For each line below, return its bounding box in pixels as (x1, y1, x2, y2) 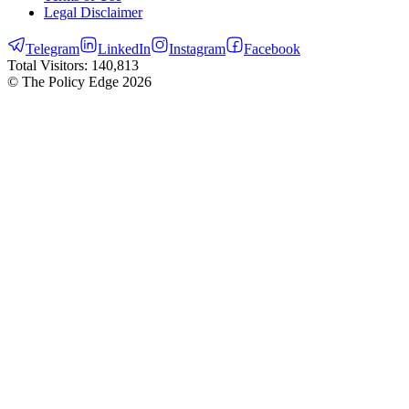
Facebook (244, 41, 300, 58)
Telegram (26, 41, 79, 58)
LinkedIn (98, 41, 151, 58)
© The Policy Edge (7, 74, 122, 90)
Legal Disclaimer (44, 5, 142, 21)
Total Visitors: (7, 58, 91, 74)
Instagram (169, 41, 225, 58)
